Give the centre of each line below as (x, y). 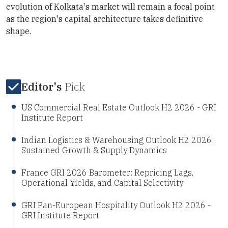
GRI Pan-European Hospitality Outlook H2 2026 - (116, 205)
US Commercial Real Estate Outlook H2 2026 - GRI (119, 107)
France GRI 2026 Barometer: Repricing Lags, (108, 172)
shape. (19, 31)
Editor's (41, 87)
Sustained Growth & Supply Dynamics (94, 150)
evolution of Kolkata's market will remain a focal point (110, 7)
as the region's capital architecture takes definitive (105, 19)
